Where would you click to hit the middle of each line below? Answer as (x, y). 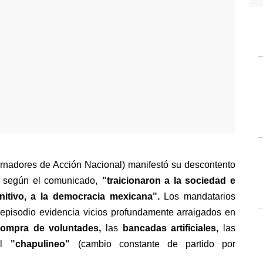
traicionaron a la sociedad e (171, 181)
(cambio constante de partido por (157, 244)
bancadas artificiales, (171, 228)
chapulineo (41, 244)
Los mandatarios (200, 196)
